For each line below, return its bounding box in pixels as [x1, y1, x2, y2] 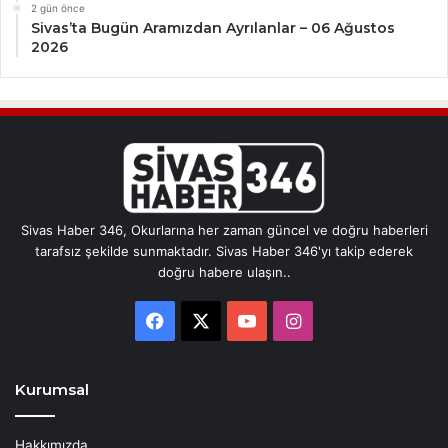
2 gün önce [31, 2, 85, 15]
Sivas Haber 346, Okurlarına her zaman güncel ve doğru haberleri [20, 221, 428, 238]
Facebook [163, 308, 247, 330]
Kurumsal [15, 379, 89, 399]
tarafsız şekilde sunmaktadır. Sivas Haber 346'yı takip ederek [35, 242, 413, 259]
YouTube [255, 308, 328, 330]
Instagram [299, 308, 386, 330]
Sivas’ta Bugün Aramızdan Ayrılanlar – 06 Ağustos [31, 19, 395, 38]
